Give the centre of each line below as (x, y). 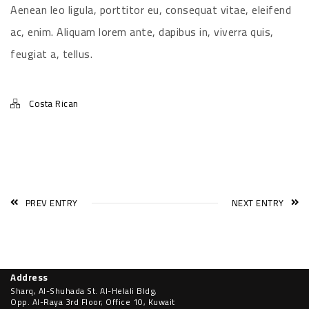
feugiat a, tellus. (51, 54)
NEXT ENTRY (258, 203)
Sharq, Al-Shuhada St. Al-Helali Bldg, (84, 291)
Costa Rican (54, 103)
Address (29, 277)
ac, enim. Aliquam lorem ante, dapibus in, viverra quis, (142, 32)
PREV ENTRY (51, 203)
